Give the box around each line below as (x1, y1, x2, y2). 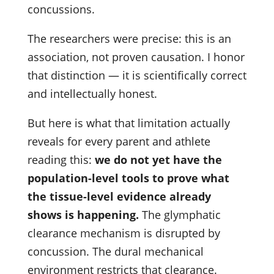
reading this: (27, 152, 95, 167)
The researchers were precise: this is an (27, 31, 231, 46)
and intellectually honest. (27, 86, 157, 101)
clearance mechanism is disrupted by (27, 225, 220, 240)
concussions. (27, 1, 95, 17)
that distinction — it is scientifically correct (27, 67, 246, 83)
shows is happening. (27, 207, 139, 222)
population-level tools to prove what (27, 170, 229, 185)
